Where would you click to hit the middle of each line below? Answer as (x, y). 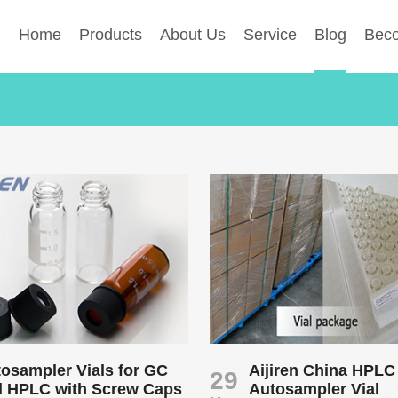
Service (271, 35)
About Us (193, 35)
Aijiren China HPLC (322, 370)
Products (111, 35)
